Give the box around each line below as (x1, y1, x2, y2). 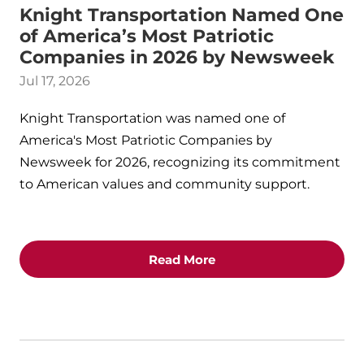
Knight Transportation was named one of (19, 110, 285, 126)
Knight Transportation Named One (19, 4, 344, 26)
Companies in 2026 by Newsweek (19, 46, 334, 68)
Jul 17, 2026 (19, 73, 90, 89)
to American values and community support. (19, 176, 310, 192)
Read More (149, 252, 215, 267)
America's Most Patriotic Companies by (19, 132, 272, 148)
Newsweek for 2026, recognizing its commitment (19, 154, 340, 170)
